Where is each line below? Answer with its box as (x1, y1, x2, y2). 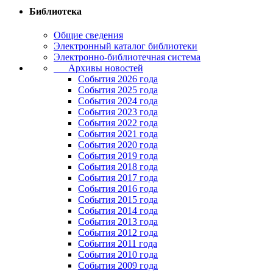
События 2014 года (78, 205, 158, 216)
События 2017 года (78, 172, 158, 183)
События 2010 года (78, 249, 158, 260)
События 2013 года (78, 216, 158, 227)
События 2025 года (78, 84, 158, 95)
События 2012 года (78, 227, 158, 238)
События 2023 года (78, 106, 158, 117)
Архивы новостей (54, 62, 143, 73)
